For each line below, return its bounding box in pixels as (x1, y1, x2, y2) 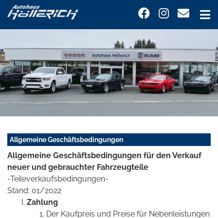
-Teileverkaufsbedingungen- (7, 174, 109, 184)
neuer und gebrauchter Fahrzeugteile (7, 163, 148, 172)
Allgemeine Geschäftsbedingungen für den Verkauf (7, 151, 201, 161)
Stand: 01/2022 (7, 186, 61, 196)
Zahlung (27, 198, 58, 207)
